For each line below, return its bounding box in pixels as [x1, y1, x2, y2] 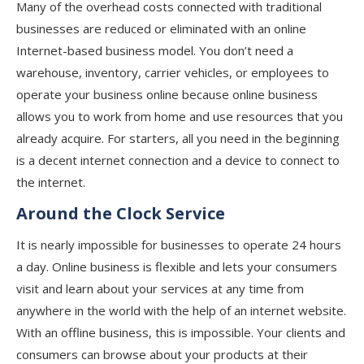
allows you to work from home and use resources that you [16, 108, 343, 124]
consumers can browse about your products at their [16, 346, 308, 362]
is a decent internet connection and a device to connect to [16, 152, 340, 168]
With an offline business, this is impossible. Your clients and [16, 324, 345, 340]
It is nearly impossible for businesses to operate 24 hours [16, 236, 341, 253]
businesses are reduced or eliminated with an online [16, 20, 306, 37]
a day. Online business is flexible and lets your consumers [16, 258, 337, 275]
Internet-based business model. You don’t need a [16, 42, 293, 58]
